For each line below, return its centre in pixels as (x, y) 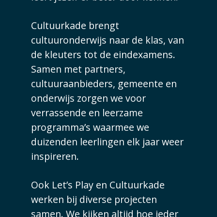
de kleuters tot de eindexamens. (103, 54)
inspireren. (55, 156)
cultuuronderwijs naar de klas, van (108, 40)
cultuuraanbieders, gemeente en (104, 84)
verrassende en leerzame (87, 113)
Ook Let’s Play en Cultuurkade (98, 185)
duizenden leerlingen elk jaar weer (108, 142)
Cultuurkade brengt (75, 25)
